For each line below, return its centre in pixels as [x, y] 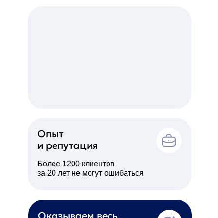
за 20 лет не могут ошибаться [90, 173]
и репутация [67, 145]
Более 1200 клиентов [76, 164]
